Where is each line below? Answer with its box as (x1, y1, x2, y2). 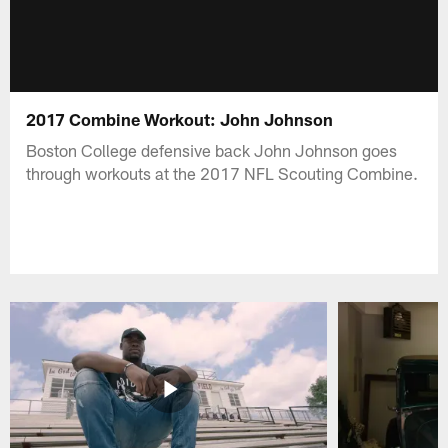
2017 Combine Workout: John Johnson (26, 108, 334, 129)
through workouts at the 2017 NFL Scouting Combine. (26, 162, 419, 183)
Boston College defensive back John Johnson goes (26, 139, 398, 160)
